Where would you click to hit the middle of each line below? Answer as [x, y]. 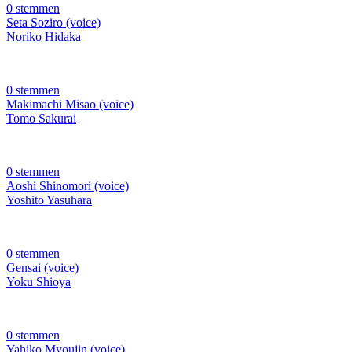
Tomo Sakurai [41, 119]
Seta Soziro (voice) [53, 23]
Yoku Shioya [38, 282]
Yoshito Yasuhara [49, 200]
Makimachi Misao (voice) [70, 104]
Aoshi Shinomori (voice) [68, 186]
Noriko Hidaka [44, 37]
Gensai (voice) [42, 268]
